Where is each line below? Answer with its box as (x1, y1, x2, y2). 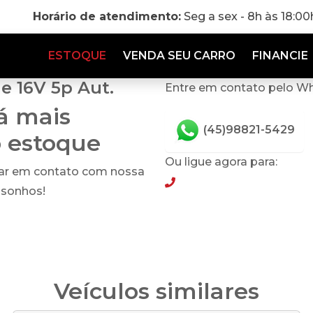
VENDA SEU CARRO (123, 49, 235, 62)
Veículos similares (54, 277, 259, 305)
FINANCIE (252, 49, 308, 62)
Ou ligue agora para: (165, 155, 277, 168)
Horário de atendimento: (33, 10, 181, 23)
